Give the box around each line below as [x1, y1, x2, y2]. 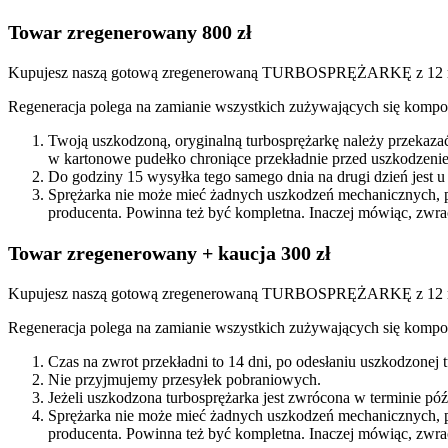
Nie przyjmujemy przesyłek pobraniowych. [48, 370, 321, 388]
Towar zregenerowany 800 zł [8, 20, 252, 43]
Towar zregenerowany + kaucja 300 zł [8, 241, 331, 264]
